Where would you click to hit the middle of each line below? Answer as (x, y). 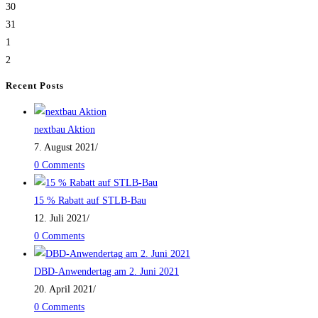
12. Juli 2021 (60, 218)
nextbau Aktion (65, 129)
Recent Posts (35, 86)
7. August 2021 (65, 147)
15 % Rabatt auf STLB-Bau (90, 200)
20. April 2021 (64, 289)
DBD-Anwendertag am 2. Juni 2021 (106, 271)
